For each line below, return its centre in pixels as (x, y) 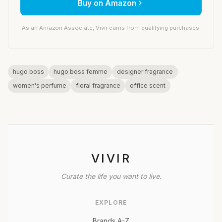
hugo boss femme (80, 71)
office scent (147, 85)
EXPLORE (111, 202)
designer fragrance (145, 71)
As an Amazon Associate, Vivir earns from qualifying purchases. (111, 28)
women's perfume (39, 85)
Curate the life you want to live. (111, 176)
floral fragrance (98, 85)
